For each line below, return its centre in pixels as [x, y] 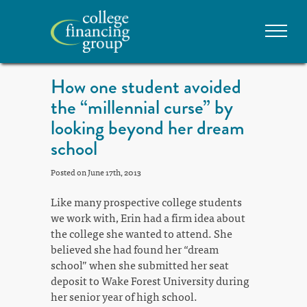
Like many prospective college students [146, 202]
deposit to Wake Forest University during [150, 281]
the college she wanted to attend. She [142, 233]
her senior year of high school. [124, 296]
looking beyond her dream [148, 128]
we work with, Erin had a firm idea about [148, 218]
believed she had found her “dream [135, 249]
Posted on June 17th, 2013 [96, 172]
